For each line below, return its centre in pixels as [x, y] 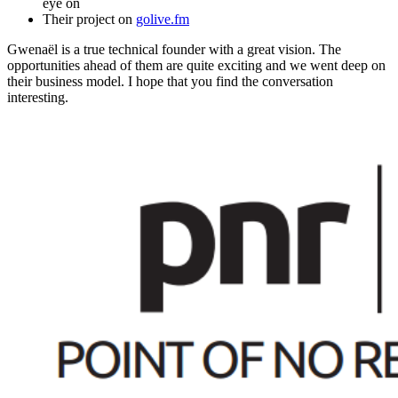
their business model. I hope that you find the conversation [170, 81]
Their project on [89, 19]
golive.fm [163, 19]
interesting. [38, 97]
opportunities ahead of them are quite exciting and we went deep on [196, 65]
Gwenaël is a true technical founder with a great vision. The [174, 49]
